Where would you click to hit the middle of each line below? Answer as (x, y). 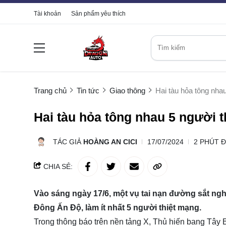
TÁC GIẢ (68, 142)
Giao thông (127, 91)
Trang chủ (50, 91)
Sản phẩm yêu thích (98, 14)
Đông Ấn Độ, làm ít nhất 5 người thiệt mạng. (118, 208)
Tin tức (88, 91)
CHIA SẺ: (57, 167)
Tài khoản (47, 14)
